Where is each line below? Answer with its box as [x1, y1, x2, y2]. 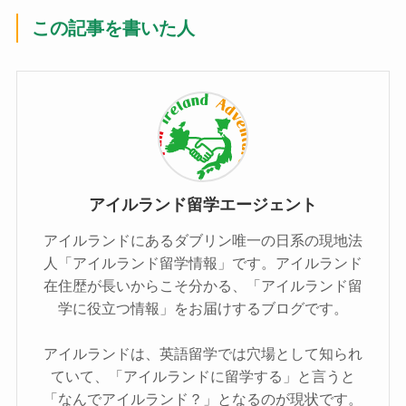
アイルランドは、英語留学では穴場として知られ [43, 345, 362, 362]
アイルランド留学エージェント [89, 195, 317, 214]
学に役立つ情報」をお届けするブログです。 [58, 300, 348, 317]
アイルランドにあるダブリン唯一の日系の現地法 [43, 232, 362, 249]
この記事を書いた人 [32, 18, 196, 39]
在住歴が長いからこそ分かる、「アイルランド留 [43, 277, 362, 295]
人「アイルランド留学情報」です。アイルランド [43, 255, 362, 272]
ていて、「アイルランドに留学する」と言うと [51, 368, 355, 385]
